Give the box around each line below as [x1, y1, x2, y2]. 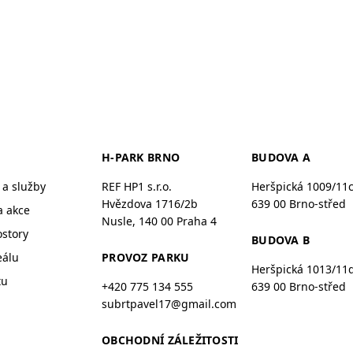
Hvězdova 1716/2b [102, 195, 198, 211]
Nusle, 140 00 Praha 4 [102, 213, 217, 229]
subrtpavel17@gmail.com [102, 295, 236, 311]
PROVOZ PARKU [102, 249, 190, 265]
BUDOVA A [251, 149, 311, 165]
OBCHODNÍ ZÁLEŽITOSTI [102, 332, 239, 347]
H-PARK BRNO [102, 149, 180, 165]
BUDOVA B [251, 232, 310, 247]
